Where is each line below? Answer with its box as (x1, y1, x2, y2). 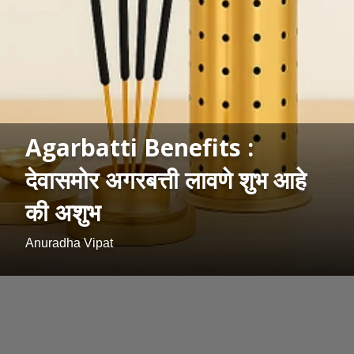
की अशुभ (25, 196, 100, 229)
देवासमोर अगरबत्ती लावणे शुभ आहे (25, 164, 307, 197)
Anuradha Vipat (25, 236, 113, 250)
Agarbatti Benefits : (25, 131, 254, 164)
